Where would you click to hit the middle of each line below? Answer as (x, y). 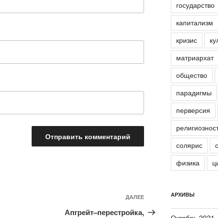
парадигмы (194, 93)
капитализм (194, 23)
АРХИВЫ (182, 195)
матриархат (195, 58)
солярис (189, 145)
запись (158, 211)
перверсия (193, 110)
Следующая (168, 199)
